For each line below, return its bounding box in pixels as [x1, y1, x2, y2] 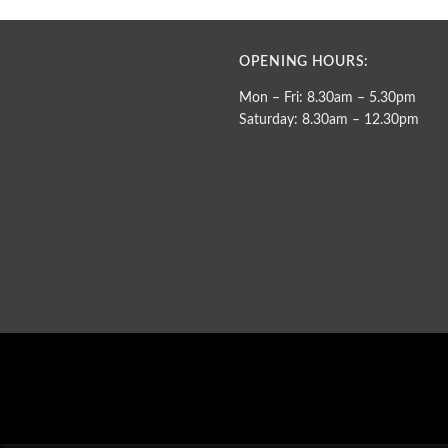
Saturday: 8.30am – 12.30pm [239, 113, 419, 128]
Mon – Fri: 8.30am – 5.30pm [239, 91, 416, 106]
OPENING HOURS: [239, 55, 369, 70]
